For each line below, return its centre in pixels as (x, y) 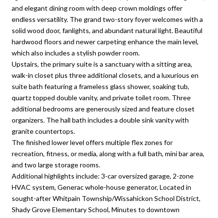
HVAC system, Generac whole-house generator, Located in (101, 187)
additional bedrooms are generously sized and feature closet (103, 109)
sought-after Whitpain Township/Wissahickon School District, (106, 198)
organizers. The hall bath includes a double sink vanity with (100, 120)
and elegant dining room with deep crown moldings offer (97, 8)
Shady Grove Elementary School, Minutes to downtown (96, 209)
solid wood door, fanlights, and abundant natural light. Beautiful (107, 30)
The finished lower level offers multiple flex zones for (92, 142)
